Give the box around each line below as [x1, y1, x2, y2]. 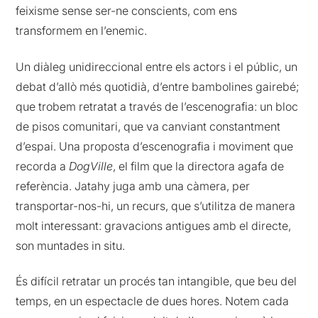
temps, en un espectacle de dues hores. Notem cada [16, 294, 290, 309]
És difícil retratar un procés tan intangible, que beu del [16, 274, 297, 289]
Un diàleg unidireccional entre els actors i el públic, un [16, 59, 298, 74]
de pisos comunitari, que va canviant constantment [16, 119, 281, 133]
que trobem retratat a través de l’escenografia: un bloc [16, 99, 299, 114]
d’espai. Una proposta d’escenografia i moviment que [16, 138, 294, 153]
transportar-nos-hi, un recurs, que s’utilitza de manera [16, 198, 296, 213]
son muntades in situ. [16, 238, 126, 253]
